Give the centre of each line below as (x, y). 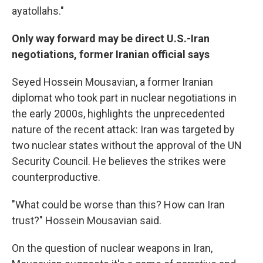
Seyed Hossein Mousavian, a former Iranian (112, 82)
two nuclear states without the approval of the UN (127, 145)
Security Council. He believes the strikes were (119, 161)
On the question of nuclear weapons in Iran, (112, 248)
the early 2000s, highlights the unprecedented (118, 114)
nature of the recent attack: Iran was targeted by (123, 129)
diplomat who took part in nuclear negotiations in (124, 98)
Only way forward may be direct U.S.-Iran (111, 38)
